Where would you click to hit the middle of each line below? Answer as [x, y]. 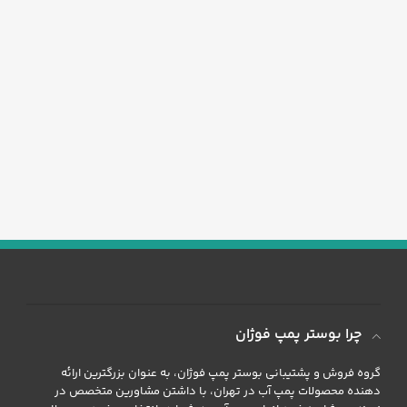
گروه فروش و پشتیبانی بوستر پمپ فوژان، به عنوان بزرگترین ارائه [221, 373]
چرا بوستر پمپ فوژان [299, 335]
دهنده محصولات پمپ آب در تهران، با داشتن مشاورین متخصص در [218, 392]
